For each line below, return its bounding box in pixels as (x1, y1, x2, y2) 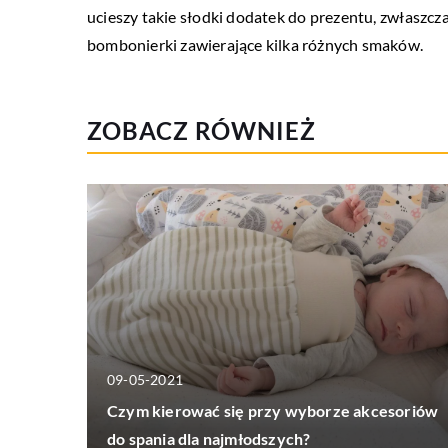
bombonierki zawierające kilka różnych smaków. (87, 35, 424, 55)
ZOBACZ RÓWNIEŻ (87, 116, 316, 146)
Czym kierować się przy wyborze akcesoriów (107, 400, 439, 420)
